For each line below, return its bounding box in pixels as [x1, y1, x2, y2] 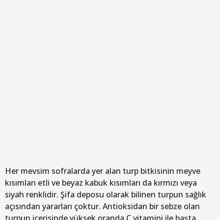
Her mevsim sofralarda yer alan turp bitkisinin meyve [5, 165, 200, 176]
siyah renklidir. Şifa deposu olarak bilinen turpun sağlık [5, 189, 206, 200]
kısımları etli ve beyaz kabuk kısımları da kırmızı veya [5, 177, 197, 188]
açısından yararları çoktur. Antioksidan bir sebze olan [5, 200, 200, 212]
